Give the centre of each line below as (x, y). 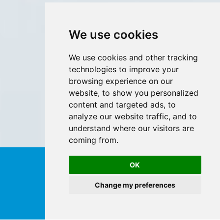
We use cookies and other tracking (133, 57)
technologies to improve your (124, 69)
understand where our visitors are (131, 128)
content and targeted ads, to (122, 105)
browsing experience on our (121, 81)
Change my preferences (135, 185)
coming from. (93, 140)
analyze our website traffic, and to (133, 116)
